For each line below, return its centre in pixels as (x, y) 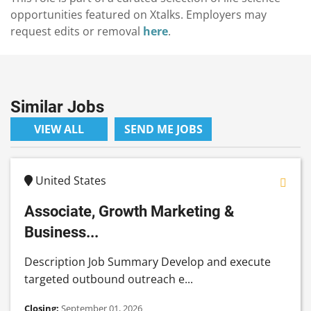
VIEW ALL (59, 129)
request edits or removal (77, 32)
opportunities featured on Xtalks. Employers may (138, 15)
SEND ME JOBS (163, 129)
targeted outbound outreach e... (109, 279)
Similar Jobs (57, 107)
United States (69, 181)
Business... (61, 232)
